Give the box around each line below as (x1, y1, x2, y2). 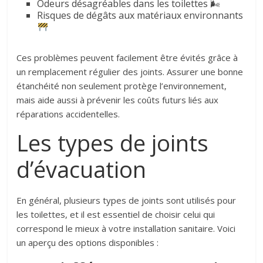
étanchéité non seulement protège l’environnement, (16, 80, 227, 92)
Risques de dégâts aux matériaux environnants (37, 9, 244, 22)
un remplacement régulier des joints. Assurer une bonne (16, 66, 244, 78)
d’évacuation (16, 154, 147, 185)
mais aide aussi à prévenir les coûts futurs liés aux (16, 94, 219, 106)
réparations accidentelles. (16, 108, 120, 120)
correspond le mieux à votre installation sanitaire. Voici (16, 222, 236, 235)
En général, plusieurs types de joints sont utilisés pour (16, 194, 237, 207)
